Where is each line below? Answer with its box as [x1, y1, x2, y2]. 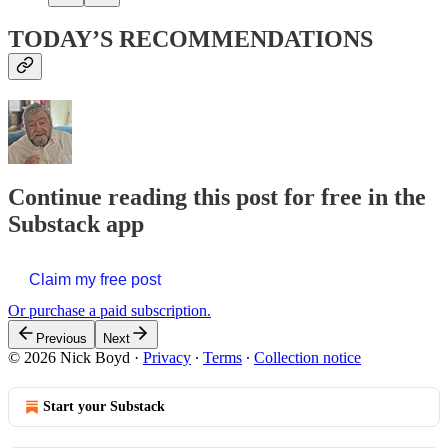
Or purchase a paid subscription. [8, 302, 211, 320]
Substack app [8, 211, 144, 238]
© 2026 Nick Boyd [8, 349, 130, 367]
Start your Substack [43, 399, 165, 415]
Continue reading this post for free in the [8, 184, 426, 211]
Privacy [143, 349, 191, 367]
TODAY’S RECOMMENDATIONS [8, 26, 373, 53]
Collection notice [254, 349, 361, 367]
